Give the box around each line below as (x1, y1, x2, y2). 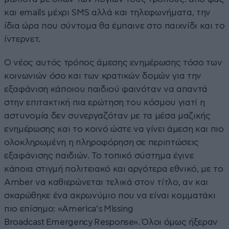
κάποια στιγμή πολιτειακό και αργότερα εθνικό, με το (4, 164, 223, 173)
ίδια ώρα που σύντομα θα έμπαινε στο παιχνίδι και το (4, 21, 225, 30)
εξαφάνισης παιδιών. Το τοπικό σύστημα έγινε (4, 151, 194, 160)
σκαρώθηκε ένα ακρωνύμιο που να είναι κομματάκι (4, 191, 216, 200)
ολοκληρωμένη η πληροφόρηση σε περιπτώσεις (4, 138, 199, 147)
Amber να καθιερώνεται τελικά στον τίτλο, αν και (4, 177, 209, 187)
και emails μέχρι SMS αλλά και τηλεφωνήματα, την (4, 8, 211, 17)
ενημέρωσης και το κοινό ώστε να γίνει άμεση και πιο (4, 124, 224, 133)
